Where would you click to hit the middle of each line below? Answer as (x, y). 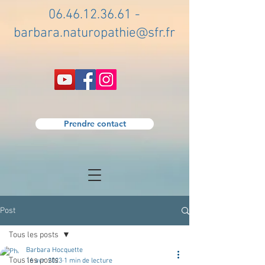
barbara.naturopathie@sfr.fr (94, 33)
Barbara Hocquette (54, 250)
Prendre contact (95, 124)
